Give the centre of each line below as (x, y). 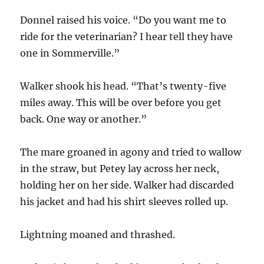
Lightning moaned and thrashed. (99, 234)
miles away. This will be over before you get (121, 102)
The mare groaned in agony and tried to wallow (131, 152)
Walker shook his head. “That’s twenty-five (123, 86)
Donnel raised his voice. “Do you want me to (123, 20)
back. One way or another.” (84, 119)
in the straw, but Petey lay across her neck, (120, 168)
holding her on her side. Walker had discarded (127, 185)
